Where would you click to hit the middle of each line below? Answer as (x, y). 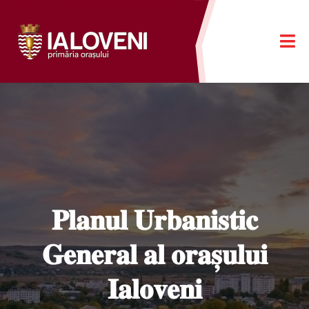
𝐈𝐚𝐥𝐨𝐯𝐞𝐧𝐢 (154, 289)
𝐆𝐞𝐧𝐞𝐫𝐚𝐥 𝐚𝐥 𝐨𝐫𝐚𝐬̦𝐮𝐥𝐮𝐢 (154, 255)
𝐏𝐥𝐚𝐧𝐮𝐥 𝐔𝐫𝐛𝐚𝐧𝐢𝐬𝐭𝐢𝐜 (154, 220)
